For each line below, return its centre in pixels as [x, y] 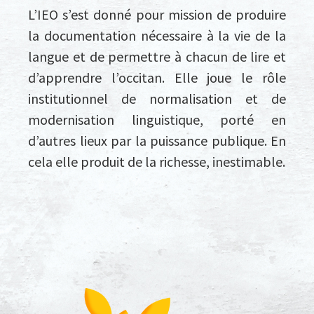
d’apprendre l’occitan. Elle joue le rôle [157, 77]
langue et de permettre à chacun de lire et [157, 56]
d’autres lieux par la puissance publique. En [157, 141]
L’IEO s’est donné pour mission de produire [157, 14]
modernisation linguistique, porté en [157, 120]
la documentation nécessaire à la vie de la [157, 35]
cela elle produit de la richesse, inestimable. [157, 162]
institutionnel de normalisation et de [157, 98]
